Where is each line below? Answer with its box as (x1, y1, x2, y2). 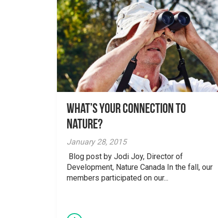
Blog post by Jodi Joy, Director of (67, 151, 183, 161)
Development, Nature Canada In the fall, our (67, 162, 213, 172)
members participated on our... (67, 173, 168, 182)
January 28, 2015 (67, 137, 127, 146)
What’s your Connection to (67, 102, 186, 116)
